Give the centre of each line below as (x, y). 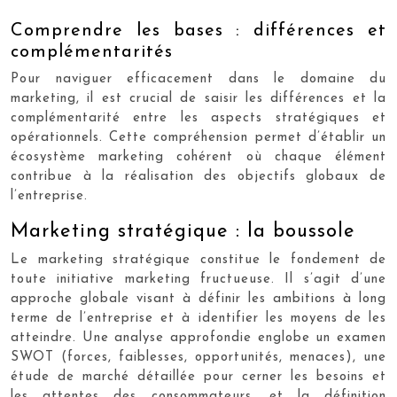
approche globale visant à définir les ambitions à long (198, 299)
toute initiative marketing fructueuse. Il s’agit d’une (198, 280)
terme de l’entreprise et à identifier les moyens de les (198, 319)
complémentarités (92, 52)
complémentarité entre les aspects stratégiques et (198, 118)
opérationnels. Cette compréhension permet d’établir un (198, 138)
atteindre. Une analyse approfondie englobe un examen (198, 338)
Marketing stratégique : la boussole (183, 232)
